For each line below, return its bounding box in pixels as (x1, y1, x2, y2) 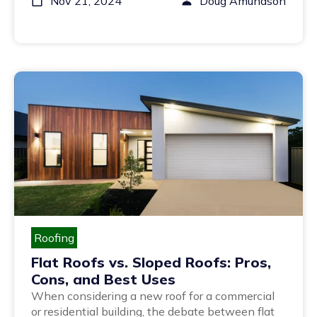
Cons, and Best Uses (31, 270, 175, 288)
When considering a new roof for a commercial (31, 288, 275, 303)
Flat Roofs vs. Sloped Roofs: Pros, (31, 253, 271, 271)
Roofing (34, 230, 74, 245)
